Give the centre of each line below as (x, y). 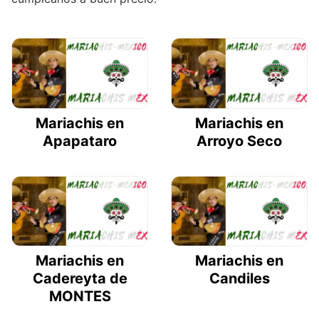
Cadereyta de (80, 279)
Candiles (239, 279)
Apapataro (80, 141)
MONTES (80, 297)
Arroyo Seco (239, 141)
